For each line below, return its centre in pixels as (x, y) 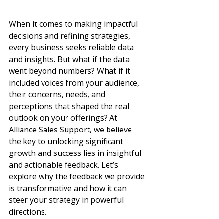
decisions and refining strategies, (70, 36)
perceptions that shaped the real (70, 106)
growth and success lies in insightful (76, 153)
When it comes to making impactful (74, 24)
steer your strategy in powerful (67, 200)
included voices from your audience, (75, 83)
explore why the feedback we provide (78, 177)
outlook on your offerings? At (64, 118)
